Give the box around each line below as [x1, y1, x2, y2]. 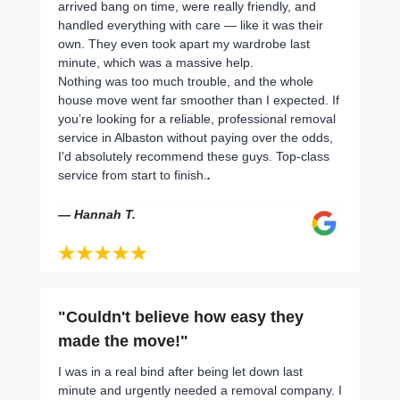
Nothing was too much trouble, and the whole [58, 73, 313, 88]
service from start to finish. [58, 167, 207, 182]
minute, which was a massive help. [58, 54, 254, 70]
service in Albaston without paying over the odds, [58, 129, 333, 145]
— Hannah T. [58, 206, 136, 221]
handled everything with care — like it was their [58, 17, 323, 32]
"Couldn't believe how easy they [58, 307, 304, 326]
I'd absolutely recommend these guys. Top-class [58, 148, 329, 163]
